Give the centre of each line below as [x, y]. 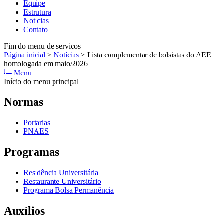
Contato [36, 29]
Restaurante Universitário [62, 182]
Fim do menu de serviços [42, 46]
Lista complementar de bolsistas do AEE [149, 54]
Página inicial [25, 54]
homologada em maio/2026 [46, 63]
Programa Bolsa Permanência [69, 190]
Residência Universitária [61, 173]
